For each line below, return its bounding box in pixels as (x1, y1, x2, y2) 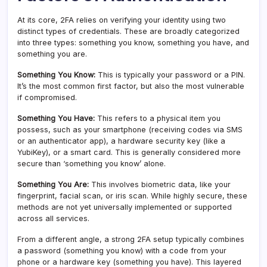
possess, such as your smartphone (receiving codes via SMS (17, 125, 243, 135)
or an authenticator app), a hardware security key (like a (17, 136, 225, 146)
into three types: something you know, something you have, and (17, 38, 249, 48)
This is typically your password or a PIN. (95, 70, 245, 80)
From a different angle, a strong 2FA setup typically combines (17, 235, 244, 244)
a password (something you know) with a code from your (17, 246, 226, 256)
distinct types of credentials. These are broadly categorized (17, 27, 240, 36)
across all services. (17, 214, 89, 223)
